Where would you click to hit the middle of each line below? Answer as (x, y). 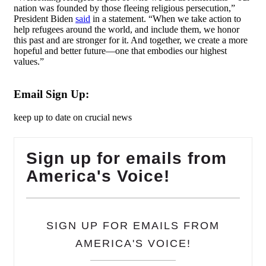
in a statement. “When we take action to (166, 19)
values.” (29, 62)
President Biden (45, 19)
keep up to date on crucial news (73, 117)
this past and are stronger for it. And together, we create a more (131, 40)
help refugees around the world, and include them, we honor (126, 30)
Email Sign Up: (51, 94)
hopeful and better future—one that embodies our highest (120, 51)
